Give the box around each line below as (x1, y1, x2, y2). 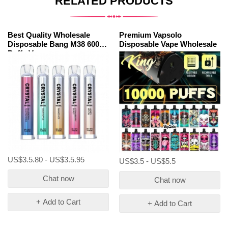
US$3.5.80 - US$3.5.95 (8, 155, 84, 164)
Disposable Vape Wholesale (119, 40, 217, 48)
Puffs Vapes (8, 49, 50, 58)
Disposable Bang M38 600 (8, 40, 99, 48)
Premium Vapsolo (119, 31, 182, 39)
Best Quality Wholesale (8, 31, 90, 39)
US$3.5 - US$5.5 (119, 157, 176, 166)
